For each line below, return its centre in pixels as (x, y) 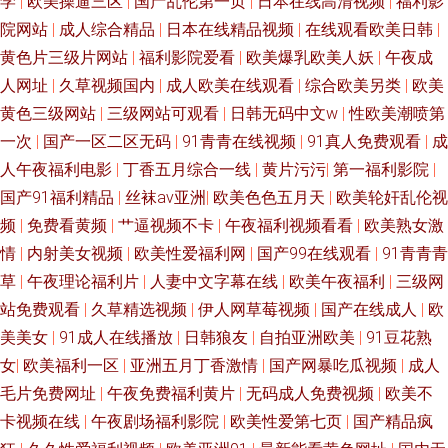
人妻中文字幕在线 (216, 281)
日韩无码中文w (286, 113)
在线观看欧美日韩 (371, 29)
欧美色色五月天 (271, 197)
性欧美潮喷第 (397, 113)
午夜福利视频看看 (291, 225)
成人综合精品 (109, 29)
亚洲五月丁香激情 (196, 365)
